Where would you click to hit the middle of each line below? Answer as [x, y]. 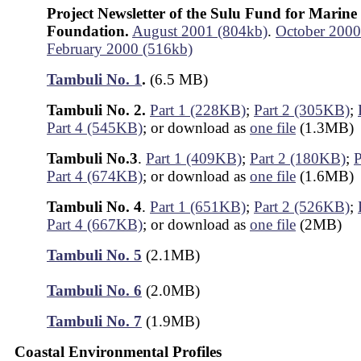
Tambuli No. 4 [94, 207]
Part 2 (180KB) [298, 158]
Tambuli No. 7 [94, 321]
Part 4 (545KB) [95, 128]
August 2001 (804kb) [200, 31]
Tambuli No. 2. [96, 110]
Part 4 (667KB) [95, 224]
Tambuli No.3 [92, 158]
